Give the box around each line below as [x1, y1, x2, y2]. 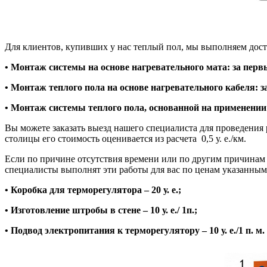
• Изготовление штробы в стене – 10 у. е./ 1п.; [5, 204, 197, 215]
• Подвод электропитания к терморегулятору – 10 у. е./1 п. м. [5, 225, 265, 235]
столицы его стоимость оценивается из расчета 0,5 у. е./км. [5, 133, 246, 144]
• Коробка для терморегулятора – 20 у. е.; [5, 184, 181, 195]
